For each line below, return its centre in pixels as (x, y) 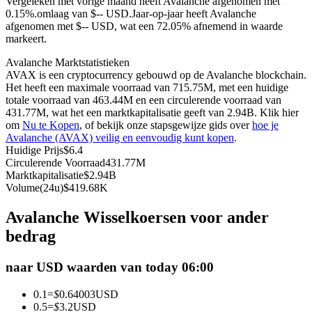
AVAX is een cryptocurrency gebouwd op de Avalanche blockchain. (156, 75)
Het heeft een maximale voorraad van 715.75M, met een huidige (147, 88)
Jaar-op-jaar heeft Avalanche (194, 14)
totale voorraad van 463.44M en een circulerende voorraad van (143, 100)
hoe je (265, 125)
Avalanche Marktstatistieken (68, 63)
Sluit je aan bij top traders (89, 181)
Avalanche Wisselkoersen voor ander (137, 218)
